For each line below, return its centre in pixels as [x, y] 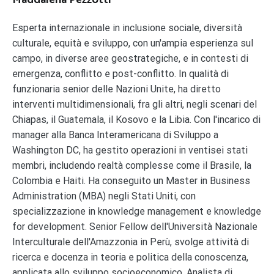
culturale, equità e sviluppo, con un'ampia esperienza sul [133, 43]
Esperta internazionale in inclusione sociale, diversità [127, 28]
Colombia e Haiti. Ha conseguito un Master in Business [131, 180]
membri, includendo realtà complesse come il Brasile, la [132, 165]
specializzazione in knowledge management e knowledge [137, 211]
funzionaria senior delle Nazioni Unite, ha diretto [117, 89]
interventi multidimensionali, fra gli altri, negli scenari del [135, 104]
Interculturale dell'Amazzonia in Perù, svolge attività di [131, 242]
